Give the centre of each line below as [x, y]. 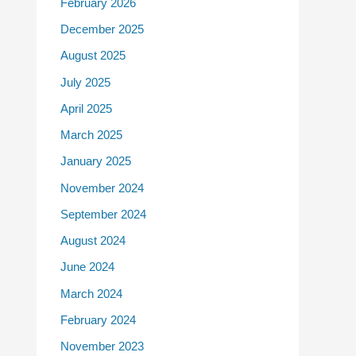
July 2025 [85, 82]
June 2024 [87, 267]
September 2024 [103, 214]
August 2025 [93, 56]
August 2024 [93, 241]
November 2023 [102, 346]
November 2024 [102, 188]
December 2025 [102, 29]
